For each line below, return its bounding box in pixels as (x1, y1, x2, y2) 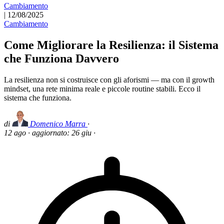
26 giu (71, 128, 91, 137)
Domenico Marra (30, 119, 85, 128)
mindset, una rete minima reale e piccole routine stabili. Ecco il (4, 84, 200, 93)
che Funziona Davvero (4, 51, 119, 65)
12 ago (4, 128, 26, 137)
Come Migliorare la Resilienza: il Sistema (4, 38, 218, 51)
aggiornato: (32, 128, 71, 137)
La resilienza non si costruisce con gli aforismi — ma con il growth (4, 75, 214, 84)
